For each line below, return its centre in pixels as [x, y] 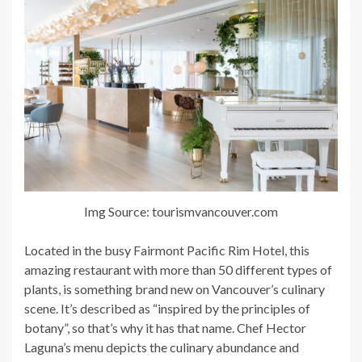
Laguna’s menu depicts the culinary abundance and [162, 347]
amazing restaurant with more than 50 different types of [178, 269]
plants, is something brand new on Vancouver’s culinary [175, 288]
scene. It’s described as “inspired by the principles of [167, 308]
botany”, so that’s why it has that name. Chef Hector [165, 327]
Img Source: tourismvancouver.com [181, 211]
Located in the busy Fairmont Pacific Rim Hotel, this [167, 250]
